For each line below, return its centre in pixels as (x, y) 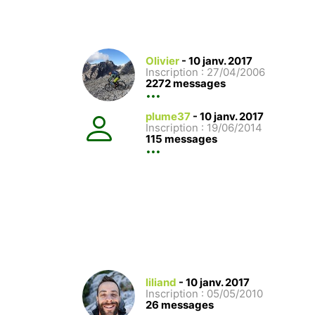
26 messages (180, 305)
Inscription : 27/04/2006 (205, 72)
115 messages (181, 139)
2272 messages (186, 83)
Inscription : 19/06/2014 (204, 127)
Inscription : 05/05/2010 (204, 294)
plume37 (168, 116)
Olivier (162, 60)
